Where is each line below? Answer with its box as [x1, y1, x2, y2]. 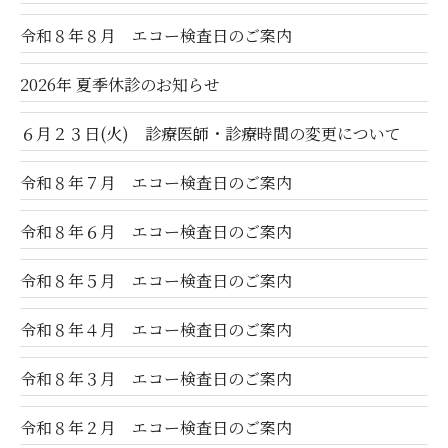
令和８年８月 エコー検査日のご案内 [20, 24, 292, 48]
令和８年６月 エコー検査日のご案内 [20, 220, 292, 244]
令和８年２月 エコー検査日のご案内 [20, 416, 292, 440]
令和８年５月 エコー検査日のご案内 [20, 269, 292, 293]
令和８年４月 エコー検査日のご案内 [20, 318, 292, 342]
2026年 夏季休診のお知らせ [20, 73, 220, 97]
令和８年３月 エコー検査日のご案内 [20, 367, 292, 391]
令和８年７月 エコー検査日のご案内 [20, 171, 292, 195]
